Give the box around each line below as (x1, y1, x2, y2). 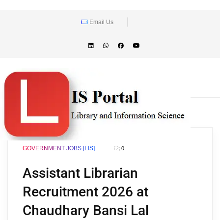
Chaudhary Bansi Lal (23, 202, 149, 219)
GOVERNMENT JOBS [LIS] (23, 145, 95, 152)
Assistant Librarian (23, 165, 138, 181)
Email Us (87, 19, 113, 26)
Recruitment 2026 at (23, 184, 148, 200)
